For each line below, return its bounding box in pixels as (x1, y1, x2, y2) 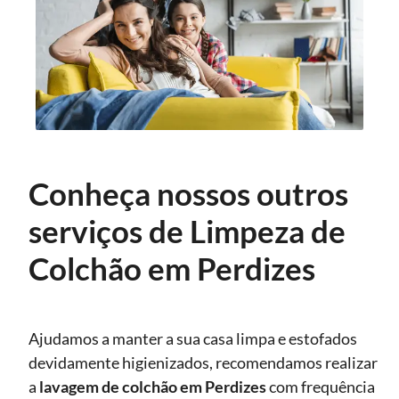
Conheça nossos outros (28, 174, 348, 212)
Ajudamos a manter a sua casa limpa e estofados (28, 328, 357, 348)
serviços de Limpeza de (28, 211, 346, 249)
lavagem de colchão (37, 376, 180, 396)
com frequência (266, 376, 375, 396)
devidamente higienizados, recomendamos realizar (28, 352, 378, 372)
